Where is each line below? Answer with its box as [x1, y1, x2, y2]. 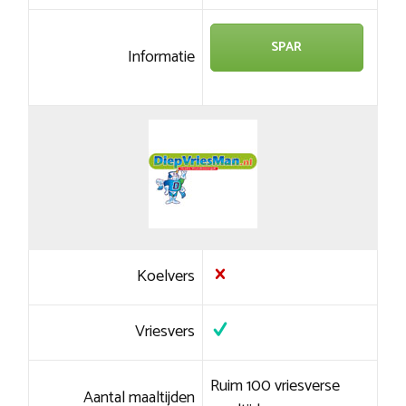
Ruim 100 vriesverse [209, 372, 340, 401]
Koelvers [137, 263, 196, 291]
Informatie [128, 43, 196, 72]
